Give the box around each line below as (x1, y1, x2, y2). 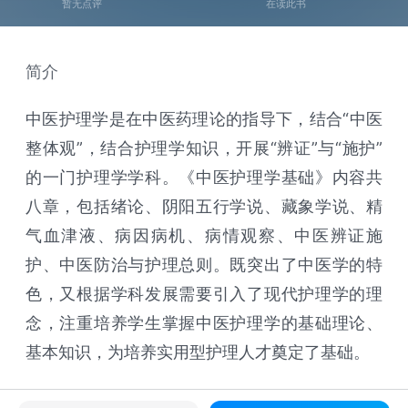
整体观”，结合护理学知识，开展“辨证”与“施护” (25, 138, 382, 158)
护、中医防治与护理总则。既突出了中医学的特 (25, 255, 382, 274)
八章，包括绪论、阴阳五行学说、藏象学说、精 (25, 197, 382, 216)
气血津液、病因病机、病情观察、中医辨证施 (25, 226, 382, 245)
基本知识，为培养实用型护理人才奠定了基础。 (25, 342, 370, 362)
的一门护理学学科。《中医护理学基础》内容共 (25, 168, 382, 187)
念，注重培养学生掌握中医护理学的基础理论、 (25, 313, 382, 332)
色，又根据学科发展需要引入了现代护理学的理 (25, 284, 382, 303)
